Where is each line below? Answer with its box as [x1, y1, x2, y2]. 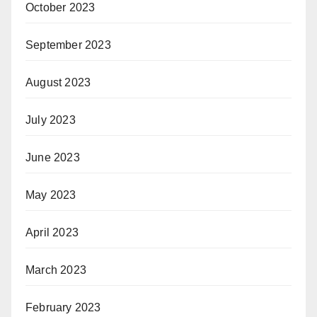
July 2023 [25, 113, 76, 126]
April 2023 [25, 226, 79, 238]
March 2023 [25, 263, 86, 276]
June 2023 [25, 151, 80, 163]
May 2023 [25, 188, 76, 201]
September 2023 [25, 38, 111, 51]
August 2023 [25, 76, 91, 88]
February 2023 [25, 301, 101, 313]
